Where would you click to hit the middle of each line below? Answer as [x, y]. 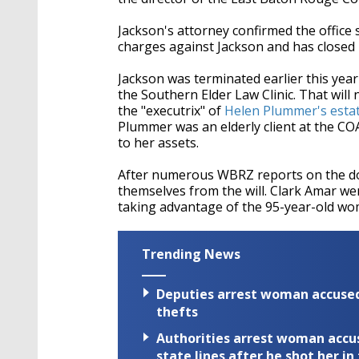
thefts [177, 312]
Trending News [191, 254]
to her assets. [158, 143]
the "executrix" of [169, 111]
